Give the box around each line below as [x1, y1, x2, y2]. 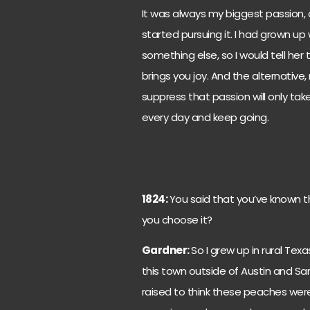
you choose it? [141, 212, 215, 228]
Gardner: [141, 243, 192, 258]
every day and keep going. [141, 109, 269, 125]
